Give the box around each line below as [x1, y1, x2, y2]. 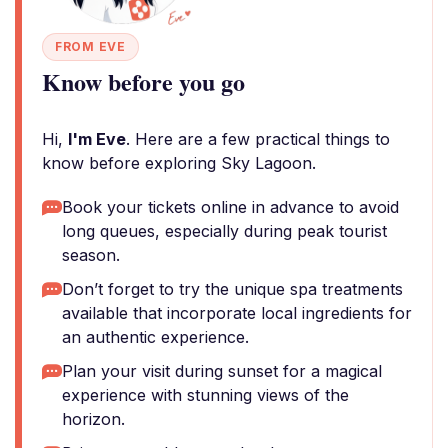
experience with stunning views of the [62, 385, 349, 405]
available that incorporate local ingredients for [62, 303, 412, 323]
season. [62, 245, 120, 265]
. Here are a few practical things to [126, 129, 390, 149]
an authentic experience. [62, 327, 249, 347]
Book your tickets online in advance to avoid [62, 197, 399, 217]
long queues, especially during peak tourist [62, 221, 387, 241]
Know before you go [42, 64, 245, 99]
